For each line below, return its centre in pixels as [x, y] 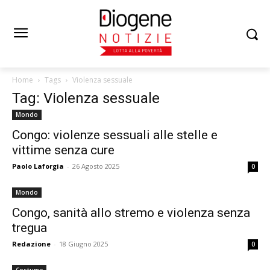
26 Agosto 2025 [96, 166]
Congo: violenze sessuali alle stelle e [115, 135]
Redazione [31, 244]
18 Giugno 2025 [83, 244]
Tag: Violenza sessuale [86, 98]
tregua [30, 228]
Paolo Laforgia [38, 166]
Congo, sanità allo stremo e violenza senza [131, 213]
